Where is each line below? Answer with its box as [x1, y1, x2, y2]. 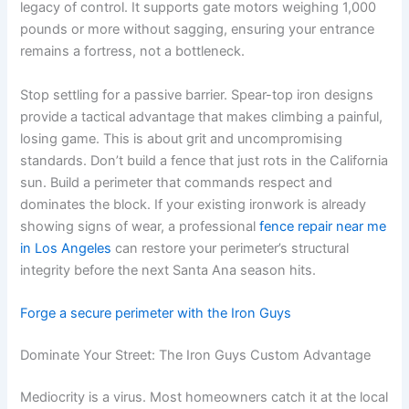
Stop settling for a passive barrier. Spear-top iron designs [20, 86, 374, 103]
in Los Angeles [20, 239, 112, 257]
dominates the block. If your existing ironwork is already [20, 195, 367, 213]
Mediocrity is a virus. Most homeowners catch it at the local [20, 388, 389, 405]
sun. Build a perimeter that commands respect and [20, 173, 333, 191]
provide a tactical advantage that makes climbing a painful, [20, 108, 383, 125]
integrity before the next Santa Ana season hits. [20, 261, 317, 278]
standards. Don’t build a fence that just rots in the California [20, 152, 389, 169]
